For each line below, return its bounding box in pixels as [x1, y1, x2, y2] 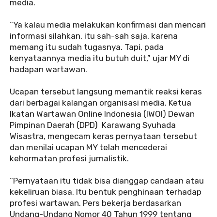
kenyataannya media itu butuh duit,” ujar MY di [10, 53, 189, 63]
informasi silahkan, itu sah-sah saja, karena [10, 31, 178, 41]
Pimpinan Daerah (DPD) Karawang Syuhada [10, 120, 176, 130]
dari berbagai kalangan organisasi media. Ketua [10, 97, 191, 108]
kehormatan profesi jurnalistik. [10, 153, 129, 163]
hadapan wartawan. [10, 64, 87, 74]
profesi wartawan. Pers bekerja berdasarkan [10, 198, 181, 208]
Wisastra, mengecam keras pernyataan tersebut [10, 131, 197, 141]
